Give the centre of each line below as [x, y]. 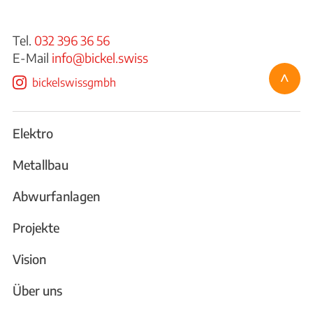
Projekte [36, 228]
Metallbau [41, 165]
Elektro [33, 133]
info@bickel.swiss [100, 57]
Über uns [37, 291]
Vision [29, 259]
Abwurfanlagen [56, 196]
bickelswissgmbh [74, 83]
